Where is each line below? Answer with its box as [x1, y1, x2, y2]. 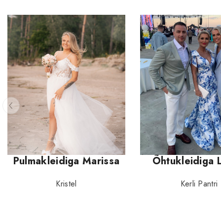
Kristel [56, 178, 77, 190]
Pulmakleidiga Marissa [13, 154, 120, 169]
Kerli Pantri [180, 178, 218, 190]
